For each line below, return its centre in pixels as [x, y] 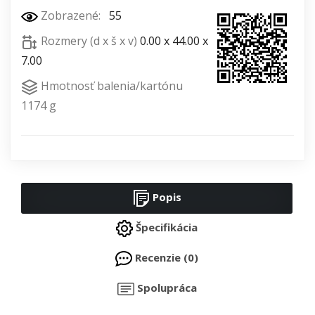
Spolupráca [165, 288]
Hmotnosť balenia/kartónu [110, 86]
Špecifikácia [165, 227]
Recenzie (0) [165, 258]
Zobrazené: [71, 16]
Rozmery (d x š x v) [89, 41]
